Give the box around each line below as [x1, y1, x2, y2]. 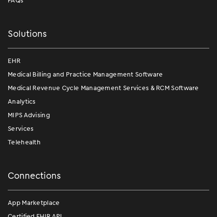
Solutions [8, 27, 47, 40]
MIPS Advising [8, 110, 50, 120]
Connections [8, 169, 61, 182]
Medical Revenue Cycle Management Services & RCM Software [8, 83, 199, 93]
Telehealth [8, 137, 41, 147]
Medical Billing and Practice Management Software [8, 69, 163, 79]
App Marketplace [8, 198, 60, 207]
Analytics [8, 96, 36, 106]
